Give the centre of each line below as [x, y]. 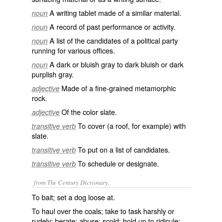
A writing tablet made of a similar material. [115, 13]
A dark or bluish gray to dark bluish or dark [116, 64]
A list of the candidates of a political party [114, 40]
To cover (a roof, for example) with [132, 126]
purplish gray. [53, 74]
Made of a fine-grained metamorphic [119, 88]
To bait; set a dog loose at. [73, 197]
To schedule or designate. [118, 163]
